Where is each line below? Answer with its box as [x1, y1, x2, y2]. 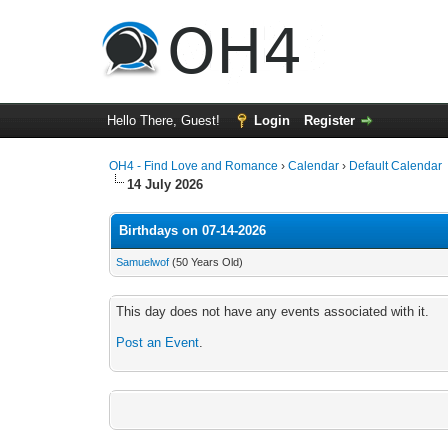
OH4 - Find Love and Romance [109, 159, 279, 173]
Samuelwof [116, 256, 170, 268]
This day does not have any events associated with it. [116, 304, 430, 319]
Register [303, 113, 355, 128]
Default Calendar [349, 159, 443, 173]
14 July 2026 [127, 177, 204, 192]
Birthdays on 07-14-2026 [119, 223, 267, 238]
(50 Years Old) [169, 256, 244, 268]
